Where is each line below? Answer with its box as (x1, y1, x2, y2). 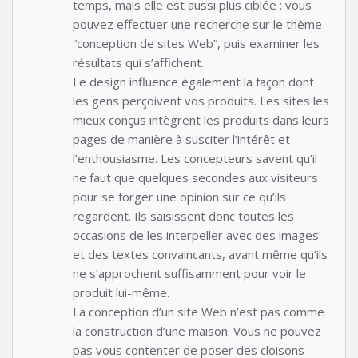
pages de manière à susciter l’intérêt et (73, 130, 290, 147)
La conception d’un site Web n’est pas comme (73, 303, 324, 320)
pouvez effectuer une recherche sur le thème (73, 15, 322, 32)
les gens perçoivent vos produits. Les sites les (73, 92, 329, 109)
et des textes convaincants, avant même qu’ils (73, 245, 328, 262)
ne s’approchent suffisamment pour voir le (73, 265, 306, 281)
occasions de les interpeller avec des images (73, 226, 319, 243)
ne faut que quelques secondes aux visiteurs (73, 169, 318, 185)
